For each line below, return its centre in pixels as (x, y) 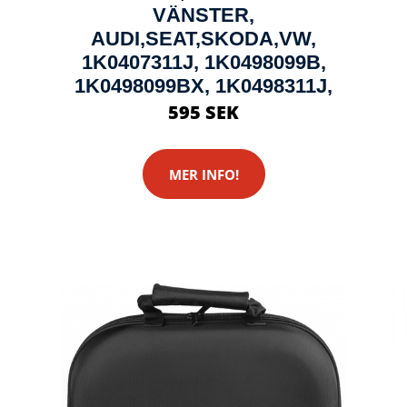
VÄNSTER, (203, 15)
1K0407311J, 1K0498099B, (203, 62)
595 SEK (203, 112)
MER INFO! (203, 174)
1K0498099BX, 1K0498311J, (203, 86)
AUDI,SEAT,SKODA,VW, (203, 39)
